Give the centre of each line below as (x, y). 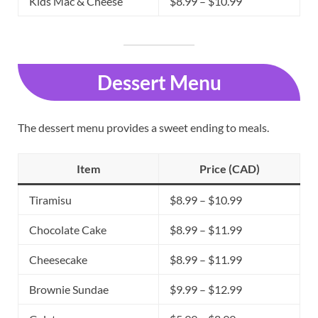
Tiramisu (50, 199)
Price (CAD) (229, 168)
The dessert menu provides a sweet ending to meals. (143, 127)
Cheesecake (58, 259)
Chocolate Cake (68, 229)
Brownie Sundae (69, 289)
